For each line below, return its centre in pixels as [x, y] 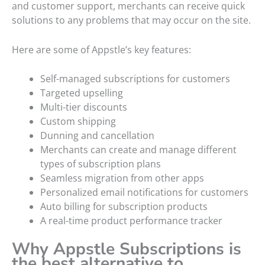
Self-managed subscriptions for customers [135, 79]
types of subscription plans [101, 164]
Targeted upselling [82, 93]
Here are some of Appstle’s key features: [101, 49]
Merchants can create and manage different [138, 150]
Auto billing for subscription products [124, 207]
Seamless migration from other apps [122, 178]
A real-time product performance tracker [131, 221]
